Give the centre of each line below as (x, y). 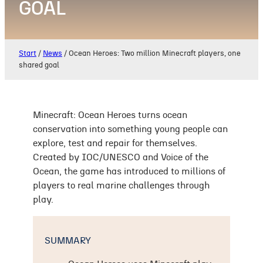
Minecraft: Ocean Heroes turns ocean (110, 115)
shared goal (39, 65)
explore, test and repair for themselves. (115, 143)
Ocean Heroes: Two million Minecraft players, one (155, 54)
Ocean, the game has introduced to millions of (129, 171)
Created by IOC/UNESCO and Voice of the (121, 157)
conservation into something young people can (130, 129)
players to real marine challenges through (121, 185)
